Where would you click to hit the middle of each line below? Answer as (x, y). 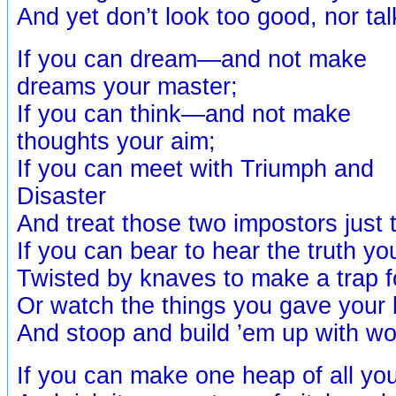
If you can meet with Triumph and (195, 168)
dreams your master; (138, 86)
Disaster (61, 196)
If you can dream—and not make (192, 59)
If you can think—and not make (184, 114)
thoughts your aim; (123, 141)
